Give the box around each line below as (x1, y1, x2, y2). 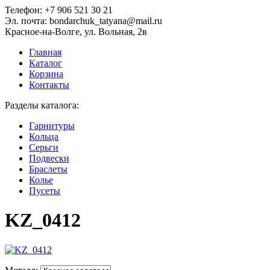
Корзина (29, 69, 63, 79)
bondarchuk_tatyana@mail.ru (49, 16, 162, 26)
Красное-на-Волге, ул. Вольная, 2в (5, 27, 147, 37)
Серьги (29, 142, 58, 152)
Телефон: (5, 5, 45, 15)
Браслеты (29, 164, 67, 174)
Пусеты (29, 186, 60, 196)
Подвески (29, 153, 69, 163)
